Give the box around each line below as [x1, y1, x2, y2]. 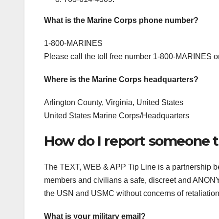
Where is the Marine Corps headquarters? [44, 75, 198, 84]
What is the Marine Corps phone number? [44, 16, 198, 24]
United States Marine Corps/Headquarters [44, 111, 189, 120]
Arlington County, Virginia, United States [44, 98, 183, 107]
